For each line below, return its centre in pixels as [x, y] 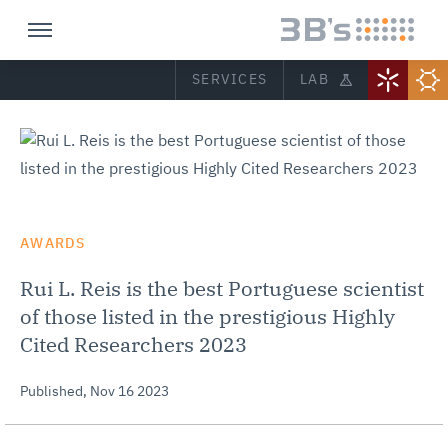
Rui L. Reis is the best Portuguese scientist [222, 290]
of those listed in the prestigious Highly [207, 318]
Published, [55, 392]
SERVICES [230, 80]
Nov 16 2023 [129, 392]
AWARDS [53, 244]
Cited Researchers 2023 [133, 346]
